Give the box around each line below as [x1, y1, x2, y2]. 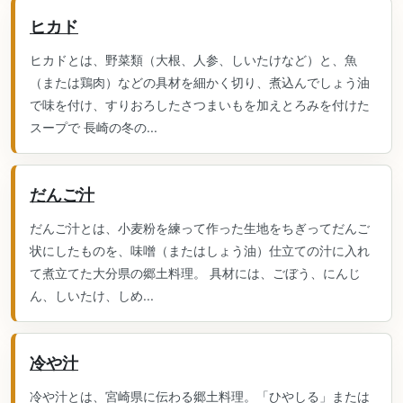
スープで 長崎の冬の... [30, 120, 157, 135]
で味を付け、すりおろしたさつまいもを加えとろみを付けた [30, 97, 370, 112]
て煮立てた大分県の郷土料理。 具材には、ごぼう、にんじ [30, 265, 361, 281]
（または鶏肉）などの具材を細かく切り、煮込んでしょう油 [30, 75, 370, 90]
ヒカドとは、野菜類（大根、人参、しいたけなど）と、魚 [30, 52, 357, 67]
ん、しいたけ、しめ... [30, 288, 154, 303]
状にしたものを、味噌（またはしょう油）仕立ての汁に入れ [30, 243, 370, 258]
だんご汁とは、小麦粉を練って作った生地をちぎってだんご [30, 220, 370, 236]
